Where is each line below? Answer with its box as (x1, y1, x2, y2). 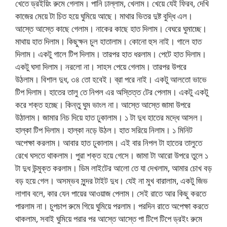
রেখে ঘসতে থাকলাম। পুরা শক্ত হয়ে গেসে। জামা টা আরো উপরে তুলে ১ (15, 149, 208, 161)
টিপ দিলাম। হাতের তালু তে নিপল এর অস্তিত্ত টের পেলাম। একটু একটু (15, 86, 208, 98)
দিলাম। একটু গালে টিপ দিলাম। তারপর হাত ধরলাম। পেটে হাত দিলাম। (15, 48, 206, 60)
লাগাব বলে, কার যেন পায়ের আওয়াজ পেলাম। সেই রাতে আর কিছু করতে (15, 187, 206, 199)
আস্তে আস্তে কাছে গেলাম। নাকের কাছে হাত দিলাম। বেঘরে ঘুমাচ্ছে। (15, 22, 207, 34)
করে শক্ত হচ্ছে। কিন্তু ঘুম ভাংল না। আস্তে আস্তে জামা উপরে (15, 98, 191, 110)
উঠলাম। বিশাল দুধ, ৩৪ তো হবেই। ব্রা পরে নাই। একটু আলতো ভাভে (15, 73, 207, 85)
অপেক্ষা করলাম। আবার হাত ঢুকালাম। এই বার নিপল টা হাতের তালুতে (15, 136, 202, 148)
